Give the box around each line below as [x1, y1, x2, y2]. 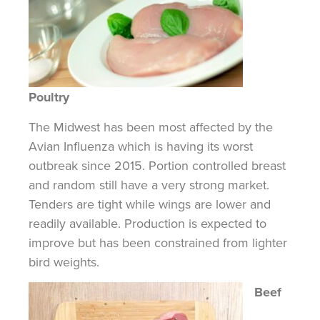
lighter [249, 234, 287, 252]
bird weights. [29, 253, 99, 271]
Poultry [29, 88, 69, 107]
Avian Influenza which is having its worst [29, 137, 253, 156]
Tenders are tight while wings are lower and [29, 195, 271, 214]
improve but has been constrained [29, 234, 223, 252]
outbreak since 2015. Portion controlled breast [29, 156, 286, 175]
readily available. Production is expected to [29, 214, 266, 233]
